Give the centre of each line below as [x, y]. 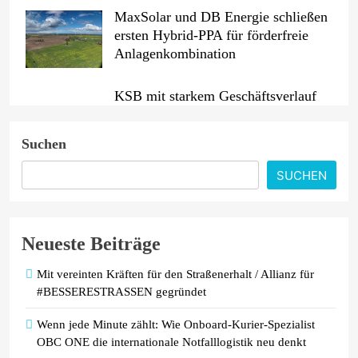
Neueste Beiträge [91, 243]
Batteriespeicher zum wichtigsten [211, 191]
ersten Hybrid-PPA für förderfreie [211, 35]
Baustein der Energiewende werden [217, 210]
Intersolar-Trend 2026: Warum [203, 173]
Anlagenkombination [175, 53]
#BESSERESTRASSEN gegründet [121, 291]
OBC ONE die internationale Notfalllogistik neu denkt [171, 342]
